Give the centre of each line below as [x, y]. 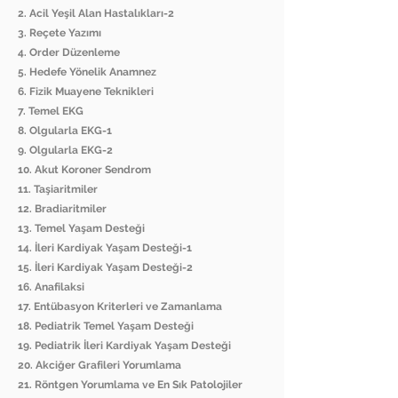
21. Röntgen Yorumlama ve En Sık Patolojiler [130, 385]
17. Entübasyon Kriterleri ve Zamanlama [120, 307]
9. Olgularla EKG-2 [65, 151]
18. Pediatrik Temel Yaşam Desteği [106, 326]
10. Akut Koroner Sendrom [84, 170]
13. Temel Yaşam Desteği [81, 229]
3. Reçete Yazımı [60, 33]
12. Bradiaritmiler [62, 209]
